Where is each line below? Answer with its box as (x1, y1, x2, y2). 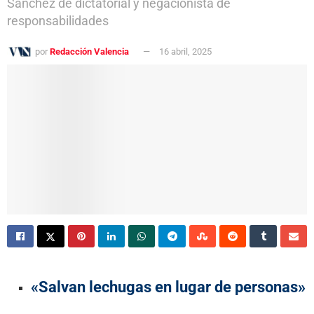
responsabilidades (7, 13, 109, 28)
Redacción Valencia (50, 46, 129, 57)
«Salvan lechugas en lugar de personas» (31, 278, 306, 296)
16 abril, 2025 (159, 46, 212, 57)
